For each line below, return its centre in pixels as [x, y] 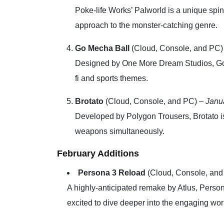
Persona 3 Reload [112, 172]
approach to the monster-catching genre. [146, 25]
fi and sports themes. [111, 78]
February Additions [98, 153]
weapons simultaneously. [120, 131]
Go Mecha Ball [102, 48]
